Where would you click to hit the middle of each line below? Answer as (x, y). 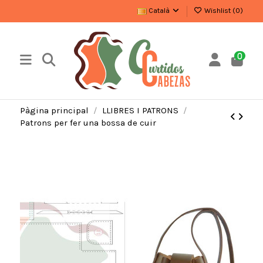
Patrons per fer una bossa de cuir (88, 123)
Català (159, 11)
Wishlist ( (219, 11)
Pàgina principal (54, 111)
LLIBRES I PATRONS (140, 111)
